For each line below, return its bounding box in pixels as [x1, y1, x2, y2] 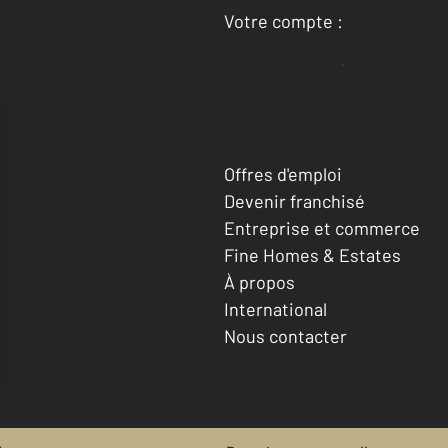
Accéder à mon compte [260, 53, 435, 76]
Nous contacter [224, 324, 347, 347]
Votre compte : [224, 10, 343, 33]
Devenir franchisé [224, 189, 365, 212]
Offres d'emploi [224, 162, 342, 185]
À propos [224, 270, 295, 293]
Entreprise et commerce [224, 216, 420, 239]
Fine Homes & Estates [224, 243, 401, 266]
